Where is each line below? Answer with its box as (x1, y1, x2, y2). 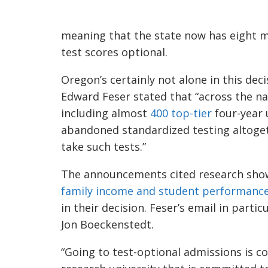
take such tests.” (61, 139, 146, 154)
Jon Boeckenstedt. (61, 217, 154, 232)
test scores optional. (61, 45, 167, 59)
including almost (61, 106, 150, 120)
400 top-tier (150, 106, 212, 120)
